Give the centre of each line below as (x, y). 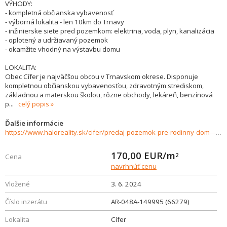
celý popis (34, 104)
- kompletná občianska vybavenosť (59, 13)
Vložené (17, 184)
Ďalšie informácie (34, 123)
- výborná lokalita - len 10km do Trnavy (65, 22)
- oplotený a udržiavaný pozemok (56, 40)
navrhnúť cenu (134, 166)
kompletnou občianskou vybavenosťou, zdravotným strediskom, (104, 86)
